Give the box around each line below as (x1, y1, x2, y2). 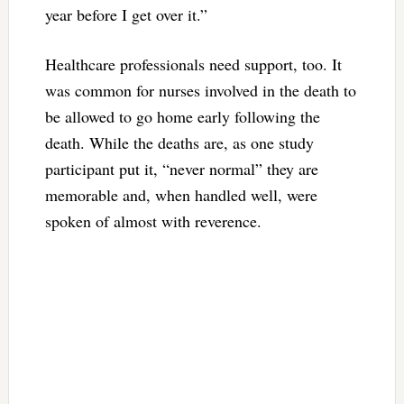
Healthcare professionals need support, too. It (44, 52, 342, 75)
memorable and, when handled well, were (44, 183, 317, 206)
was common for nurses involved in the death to (44, 78, 356, 101)
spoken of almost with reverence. (44, 209, 262, 232)
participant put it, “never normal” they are (44, 157, 318, 179)
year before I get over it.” (44, 3, 207, 25)
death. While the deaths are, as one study (44, 131, 314, 153)
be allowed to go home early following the (44, 105, 320, 127)
